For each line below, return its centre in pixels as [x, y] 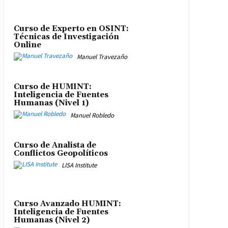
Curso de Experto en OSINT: [71, 28]
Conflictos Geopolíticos [61, 153]
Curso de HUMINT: [52, 87]
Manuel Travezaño [102, 56]
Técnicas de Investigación [66, 37]
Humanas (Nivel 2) [51, 220]
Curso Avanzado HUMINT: [67, 204]
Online [27, 45]
